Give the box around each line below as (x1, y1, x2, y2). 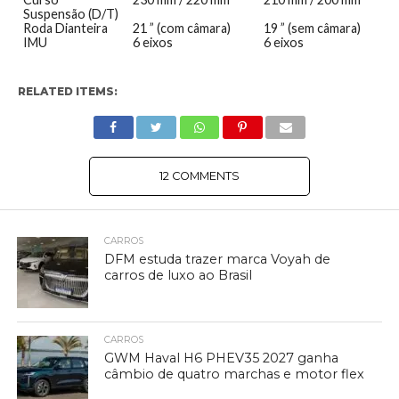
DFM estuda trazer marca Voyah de (104, 251, 331, 267)
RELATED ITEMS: (17, 85, 118, 98)
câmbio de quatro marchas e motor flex (104, 366, 365, 382)
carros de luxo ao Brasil (104, 267, 253, 283)
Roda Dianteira (22, 20, 108, 36)
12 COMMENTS (159, 169, 240, 183)
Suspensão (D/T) (22, 6, 118, 21)
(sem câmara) (284, 20, 361, 36)
